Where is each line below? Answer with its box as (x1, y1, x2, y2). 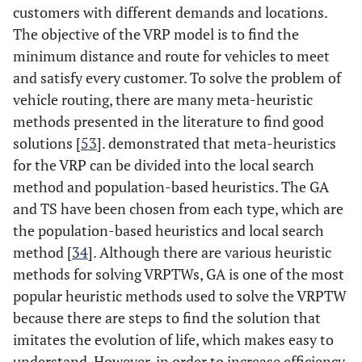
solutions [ (13, 133, 81, 153)
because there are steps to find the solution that (13, 308, 321, 327)
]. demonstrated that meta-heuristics (97, 133, 336, 153)
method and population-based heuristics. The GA (13, 177, 329, 196)
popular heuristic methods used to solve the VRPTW (13, 286, 347, 305)
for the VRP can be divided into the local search (13, 155, 314, 175)
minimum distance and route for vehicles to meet (13, 46, 330, 65)
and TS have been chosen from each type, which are (13, 199, 343, 218)
